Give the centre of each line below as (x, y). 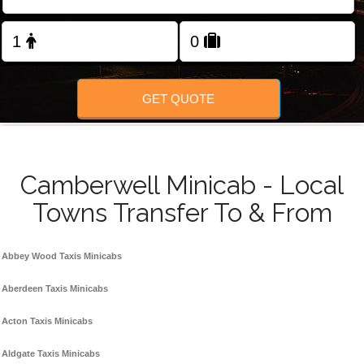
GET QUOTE (179, 98)
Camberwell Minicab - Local (182, 186)
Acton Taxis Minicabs (47, 321)
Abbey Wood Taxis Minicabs (62, 256)
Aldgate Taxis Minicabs (51, 354)
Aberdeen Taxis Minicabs (55, 289)
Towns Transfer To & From (182, 213)
